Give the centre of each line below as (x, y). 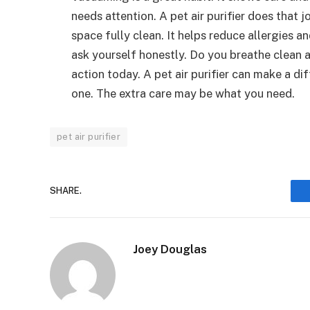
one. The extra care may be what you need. (183, 93)
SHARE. (66, 191)
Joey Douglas (170, 249)
